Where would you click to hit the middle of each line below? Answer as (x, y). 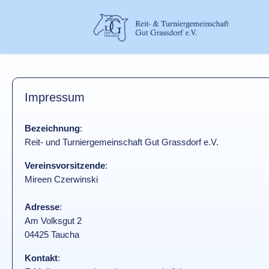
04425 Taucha (52, 234)
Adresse (42, 207)
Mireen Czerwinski (61, 179)
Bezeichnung (52, 128)
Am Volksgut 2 (53, 221)
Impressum (55, 97)
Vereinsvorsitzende (65, 165)
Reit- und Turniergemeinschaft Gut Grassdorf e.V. (122, 142)
